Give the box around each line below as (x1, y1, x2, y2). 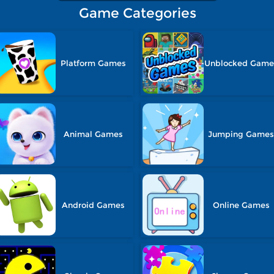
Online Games (212, 200, 270, 210)
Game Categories (79, 5, 196, 21)
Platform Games (61, 58, 127, 68)
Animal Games (64, 129, 124, 139)
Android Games (62, 200, 125, 210)
